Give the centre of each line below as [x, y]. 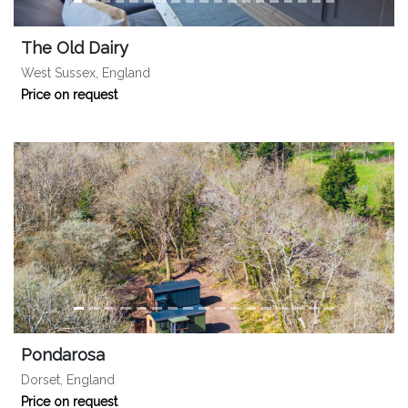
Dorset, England [68, 380]
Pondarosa [63, 355]
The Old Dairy [75, 48]
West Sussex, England [86, 73]
